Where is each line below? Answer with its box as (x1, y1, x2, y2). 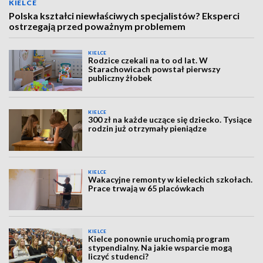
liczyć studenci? (88, 251, 149, 262)
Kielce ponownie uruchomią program (88, 234, 230, 244)
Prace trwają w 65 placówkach (88, 183, 205, 193)
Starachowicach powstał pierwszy (88, 64, 221, 74)
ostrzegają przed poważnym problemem (9, 21, 186, 32)
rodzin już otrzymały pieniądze (88, 123, 207, 134)
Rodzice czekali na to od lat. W (88, 55, 208, 65)
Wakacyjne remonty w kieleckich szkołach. (88, 174, 253, 184)
